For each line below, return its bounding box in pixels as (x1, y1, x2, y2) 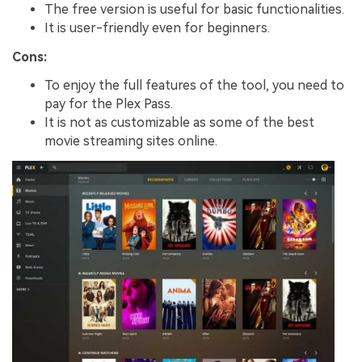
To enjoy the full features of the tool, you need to (44, 78, 344, 94)
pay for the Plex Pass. (44, 96, 173, 112)
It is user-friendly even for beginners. (44, 19, 270, 36)
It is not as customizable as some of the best (44, 115, 314, 131)
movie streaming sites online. (44, 133, 217, 149)
